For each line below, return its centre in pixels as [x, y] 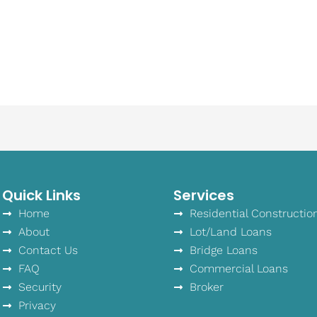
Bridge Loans [223, 250]
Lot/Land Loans [230, 231]
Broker [206, 287]
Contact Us [48, 250]
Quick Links [42, 195]
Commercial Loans [238, 268]
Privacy [37, 305]
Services [204, 195]
